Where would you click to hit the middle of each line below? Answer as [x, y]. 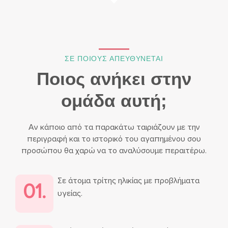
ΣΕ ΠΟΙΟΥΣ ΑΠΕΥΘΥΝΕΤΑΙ [114, 58]
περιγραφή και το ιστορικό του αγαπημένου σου [114, 139]
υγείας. [70, 193]
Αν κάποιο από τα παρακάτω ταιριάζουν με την [114, 127]
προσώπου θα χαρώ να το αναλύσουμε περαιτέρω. [114, 150]
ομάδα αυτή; [114, 100]
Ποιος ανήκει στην [114, 78]
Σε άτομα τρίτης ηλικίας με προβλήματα [129, 180]
